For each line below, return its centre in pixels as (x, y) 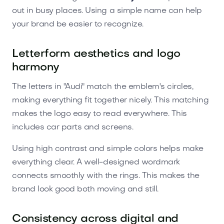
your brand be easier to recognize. (78, 24)
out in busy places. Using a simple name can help (107, 11)
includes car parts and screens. (73, 127)
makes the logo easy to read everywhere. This (99, 114)
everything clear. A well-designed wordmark (96, 162)
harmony (36, 67)
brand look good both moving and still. (85, 189)
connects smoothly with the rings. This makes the (106, 176)
